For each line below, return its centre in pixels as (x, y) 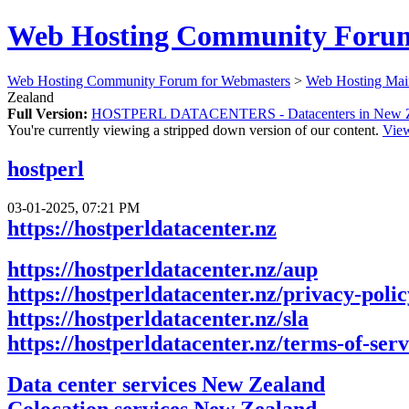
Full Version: (47, 113)
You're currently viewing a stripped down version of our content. (195, 130)
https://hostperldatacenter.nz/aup (163, 269)
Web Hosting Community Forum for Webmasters (149, 80)
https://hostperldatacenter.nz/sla (158, 318)
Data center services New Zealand (166, 384)
